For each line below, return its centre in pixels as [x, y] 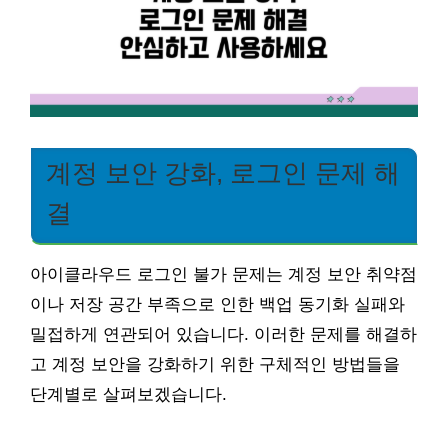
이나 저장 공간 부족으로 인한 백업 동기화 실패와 [217, 305]
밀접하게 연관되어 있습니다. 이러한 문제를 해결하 [223, 335]
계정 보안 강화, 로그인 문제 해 [223, 173]
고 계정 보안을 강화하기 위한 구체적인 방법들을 [215, 365]
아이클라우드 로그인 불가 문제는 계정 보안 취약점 [223, 275]
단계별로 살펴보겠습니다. [128, 395]
